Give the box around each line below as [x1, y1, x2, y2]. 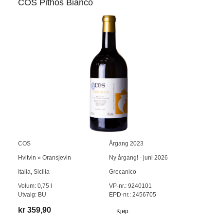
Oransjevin [42, 154, 72, 161]
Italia [18, 168, 31, 175]
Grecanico [109, 168, 136, 175]
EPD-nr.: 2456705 [109, 191, 156, 198]
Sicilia [34, 168, 50, 175]
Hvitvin [18, 154, 36, 161]
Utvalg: [18, 191, 38, 198]
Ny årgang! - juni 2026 [109, 154, 168, 161]
